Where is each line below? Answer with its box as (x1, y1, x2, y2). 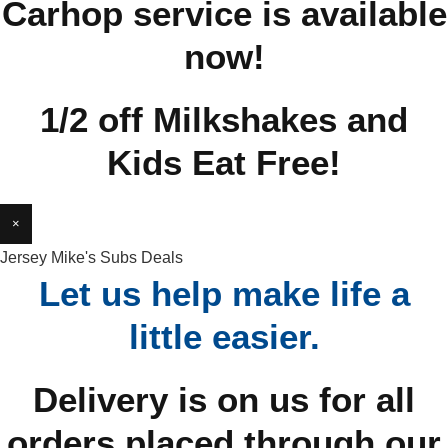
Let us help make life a (38, 274, 410, 313)
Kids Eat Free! (107, 143, 341, 182)
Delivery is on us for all (33, 380, 415, 419)
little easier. (128, 317, 320, 356)
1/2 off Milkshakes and (40, 100, 408, 139)
